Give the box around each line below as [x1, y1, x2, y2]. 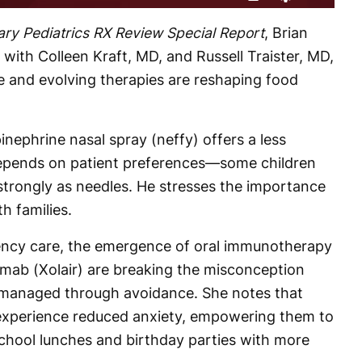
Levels [286, 2, 310, 12]
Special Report [166, 23, 264, 41]
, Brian [264, 23, 308, 41]
